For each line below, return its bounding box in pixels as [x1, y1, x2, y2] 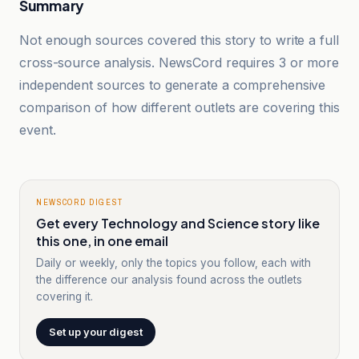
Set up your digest [49, 325, 143, 338]
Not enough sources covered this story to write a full [19, 32, 339, 48]
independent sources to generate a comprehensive [19, 77, 326, 93]
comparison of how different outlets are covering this [19, 99, 340, 115]
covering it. [36, 290, 93, 303]
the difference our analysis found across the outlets [36, 273, 302, 286]
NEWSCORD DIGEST [36, 196, 123, 208]
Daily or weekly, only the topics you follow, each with [36, 256, 311, 269]
